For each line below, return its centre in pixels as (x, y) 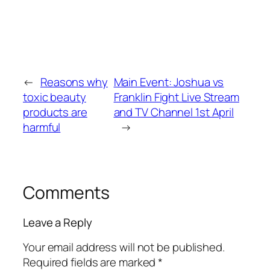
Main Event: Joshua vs (169, 82)
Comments (67, 192)
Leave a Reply (58, 223)
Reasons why (74, 82)
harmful (42, 127)
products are (55, 112)
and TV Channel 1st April (174, 112)
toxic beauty (55, 97)
